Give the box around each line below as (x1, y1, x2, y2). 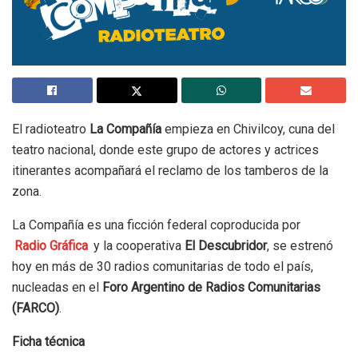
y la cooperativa (90, 237, 185, 253)
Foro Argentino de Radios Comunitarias (99, 279, 320, 295)
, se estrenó (267, 237, 334, 253)
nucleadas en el (12, 279, 99, 295)
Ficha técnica (12, 333, 85, 349)
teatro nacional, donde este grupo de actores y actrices (12, 141, 319, 157)
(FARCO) (12, 300, 59, 316)
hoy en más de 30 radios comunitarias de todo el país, (12, 258, 313, 274)
